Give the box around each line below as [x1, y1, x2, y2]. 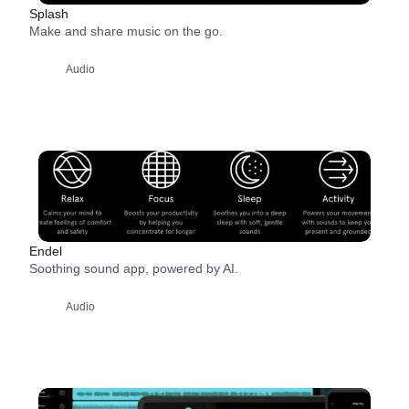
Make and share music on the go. [29, 24, 223, 38]
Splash [29, 6, 68, 21]
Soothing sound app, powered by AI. [29, 261, 238, 276]
